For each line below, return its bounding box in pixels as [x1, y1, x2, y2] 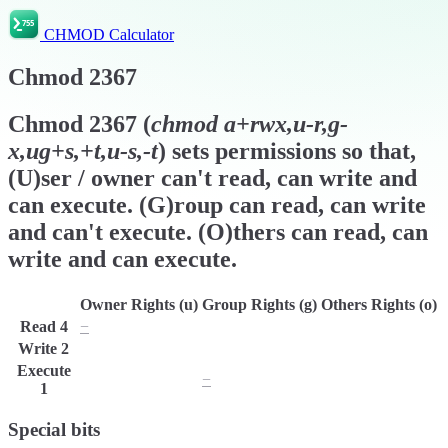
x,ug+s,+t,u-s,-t [8, 137, 158, 164]
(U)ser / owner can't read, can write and [8, 164, 417, 191]
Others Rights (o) [321, 295, 437, 313]
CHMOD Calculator [44, 26, 174, 43]
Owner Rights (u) [80, 295, 198, 313]
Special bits [8, 419, 100, 441]
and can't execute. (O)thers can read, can [8, 218, 428, 245]
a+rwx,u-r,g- [224, 110, 348, 137]
